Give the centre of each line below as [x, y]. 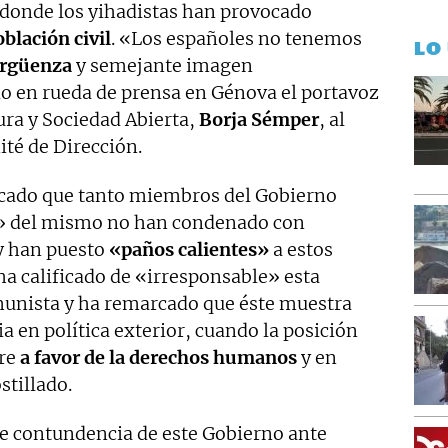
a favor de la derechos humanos [158, 357]
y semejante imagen [162, 65]
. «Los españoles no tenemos [236, 38]
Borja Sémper [259, 119]
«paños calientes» [189, 249]
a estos [301, 249]
